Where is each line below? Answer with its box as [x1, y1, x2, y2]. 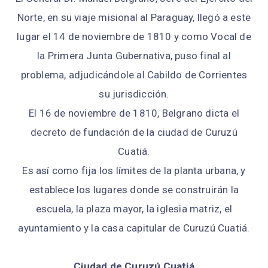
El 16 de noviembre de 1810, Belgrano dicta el [28, 106, 239, 119]
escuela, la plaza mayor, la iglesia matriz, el [35, 202, 233, 215]
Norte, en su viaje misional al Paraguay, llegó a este [17, 11, 251, 23]
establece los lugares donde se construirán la [29, 183, 239, 196]
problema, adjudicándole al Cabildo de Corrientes [20, 68, 248, 81]
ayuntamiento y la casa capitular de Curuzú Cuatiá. [18, 221, 250, 234]
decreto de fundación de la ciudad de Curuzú [31, 126, 237, 138]
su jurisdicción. [99, 87, 169, 100]
